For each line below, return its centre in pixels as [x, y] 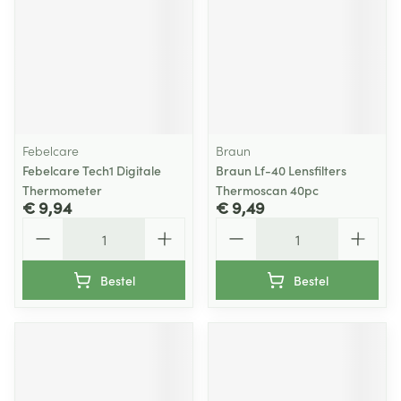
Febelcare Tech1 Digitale [92, 170]
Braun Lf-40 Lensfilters [281, 170]
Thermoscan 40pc [267, 190]
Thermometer [62, 190]
